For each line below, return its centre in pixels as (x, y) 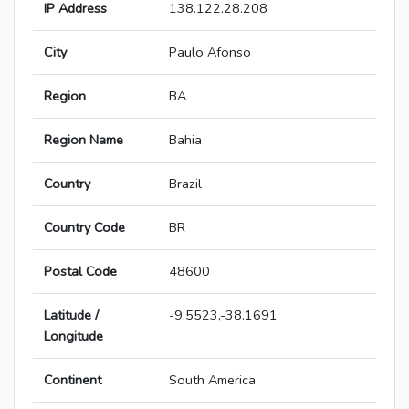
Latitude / (71, 315)
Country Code (84, 228)
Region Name (84, 140)
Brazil (185, 184)
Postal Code (80, 272)
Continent (73, 380)
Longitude (73, 336)
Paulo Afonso (210, 52)
